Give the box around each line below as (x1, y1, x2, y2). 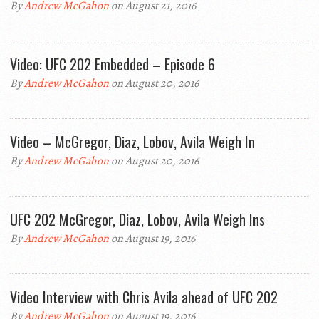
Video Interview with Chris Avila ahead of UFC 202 (10, 286, 278, 308)
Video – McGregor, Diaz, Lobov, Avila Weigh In (10, 131, 255, 152)
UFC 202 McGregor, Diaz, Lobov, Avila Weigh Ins (10, 209, 265, 230)
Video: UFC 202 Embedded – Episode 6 (10, 53, 215, 75)
